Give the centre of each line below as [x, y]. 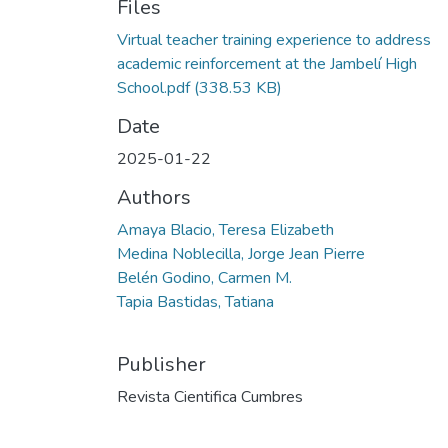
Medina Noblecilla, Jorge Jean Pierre [241, 253]
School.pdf [153, 87]
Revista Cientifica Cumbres [210, 396]
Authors [154, 197]
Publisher [161, 364]
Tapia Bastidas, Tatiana [195, 301]
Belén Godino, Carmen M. [204, 277]
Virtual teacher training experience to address [274, 39]
